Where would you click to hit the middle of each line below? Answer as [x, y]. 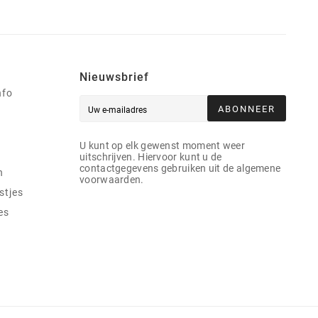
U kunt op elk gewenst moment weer [162, 146]
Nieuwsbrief [114, 77]
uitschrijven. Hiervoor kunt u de [151, 157]
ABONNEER [247, 109]
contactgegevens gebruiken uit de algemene [180, 169]
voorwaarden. [112, 180]
